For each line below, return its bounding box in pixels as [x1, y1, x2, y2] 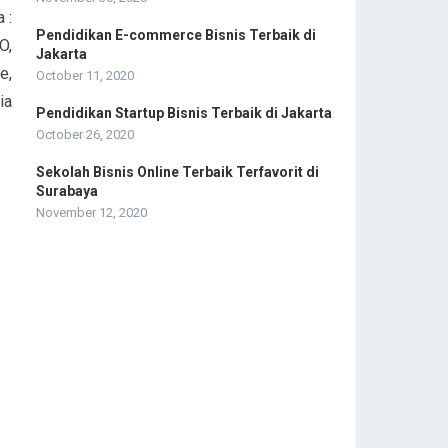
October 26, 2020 [36, 126, 134, 142]
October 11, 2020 [36, 67, 134, 83]
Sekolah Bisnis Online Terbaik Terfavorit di [36, 163, 319, 180]
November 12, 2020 [36, 204, 147, 220]
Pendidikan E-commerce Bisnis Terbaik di [36, 26, 316, 43]
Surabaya [36, 182, 98, 199]
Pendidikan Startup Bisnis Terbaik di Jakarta [36, 104, 332, 121]
